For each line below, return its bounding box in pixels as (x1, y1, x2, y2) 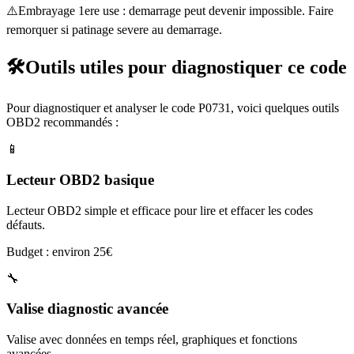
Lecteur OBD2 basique (6, 171, 154, 188)
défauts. (6, 217, 45, 232)
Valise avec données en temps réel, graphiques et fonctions (6, 333, 297, 346)
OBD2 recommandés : (6, 115, 119, 130)
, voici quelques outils (231, 101, 339, 115)
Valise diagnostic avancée (6, 300, 168, 318)
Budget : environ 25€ (6, 244, 112, 258)
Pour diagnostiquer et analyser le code (6, 101, 198, 115)
